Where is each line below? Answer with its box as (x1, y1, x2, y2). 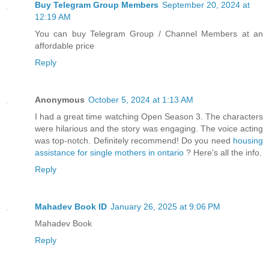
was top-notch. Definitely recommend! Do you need (35, 135, 233, 145)
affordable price (35, 40, 94, 50)
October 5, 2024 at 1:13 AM (88, 94, 193, 104)
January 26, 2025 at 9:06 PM (110, 201, 220, 211)
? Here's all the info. (186, 147, 262, 157)
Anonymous (35, 94, 85, 104)
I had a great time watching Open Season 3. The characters (35, 111, 263, 121)
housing (233, 135, 263, 145)
